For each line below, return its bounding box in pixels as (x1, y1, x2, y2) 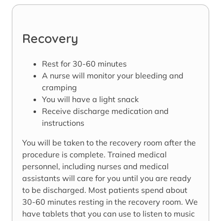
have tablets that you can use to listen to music (22, 208, 195, 219)
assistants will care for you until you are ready (22, 173, 191, 183)
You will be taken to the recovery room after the (22, 137, 196, 147)
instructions (42, 117, 84, 128)
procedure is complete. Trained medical (22, 149, 167, 159)
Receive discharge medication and (42, 106, 169, 116)
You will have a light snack (42, 94, 139, 104)
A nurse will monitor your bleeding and (42, 70, 184, 80)
